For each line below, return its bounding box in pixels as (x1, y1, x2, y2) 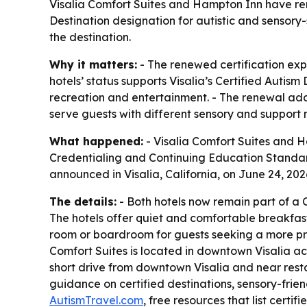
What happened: (49, 134, 143, 149)
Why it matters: (49, 58, 137, 72)
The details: (49, 195, 116, 209)
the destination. (49, 30, 131, 45)
